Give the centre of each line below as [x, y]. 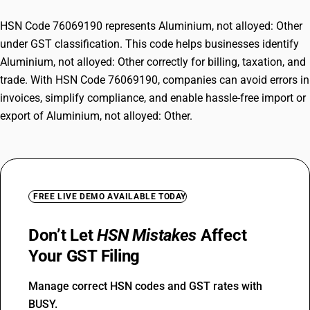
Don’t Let [63, 235]
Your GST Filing [84, 256]
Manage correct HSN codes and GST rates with [145, 286]
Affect [222, 235]
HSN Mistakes [147, 235]
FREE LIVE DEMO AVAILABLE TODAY [110, 197]
